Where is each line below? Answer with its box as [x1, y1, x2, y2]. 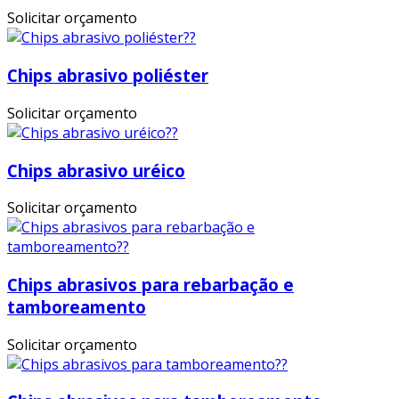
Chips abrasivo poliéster [7, 64, 208, 87]
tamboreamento [7, 295, 146, 318]
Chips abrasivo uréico [7, 159, 185, 182]
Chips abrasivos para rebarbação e [7, 273, 294, 296]
